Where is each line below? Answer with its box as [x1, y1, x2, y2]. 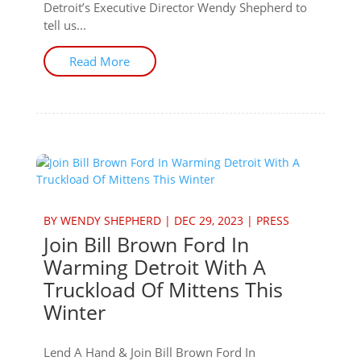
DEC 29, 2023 [173, 213, 243, 228]
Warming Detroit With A [43, 253, 266, 280]
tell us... [43, 17, 86, 33]
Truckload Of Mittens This [43, 276, 283, 303]
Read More [69, 53, 131, 69]
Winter [43, 298, 106, 326]
